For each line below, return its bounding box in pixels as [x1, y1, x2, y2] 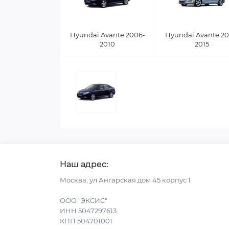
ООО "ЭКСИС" [60, 196, 107, 204]
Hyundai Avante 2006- [70, 31, 145, 39]
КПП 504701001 [60, 217, 112, 225]
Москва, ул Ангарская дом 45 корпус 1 [60, 176, 191, 184]
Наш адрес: [60, 159, 108, 169]
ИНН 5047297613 [60, 207, 117, 215]
